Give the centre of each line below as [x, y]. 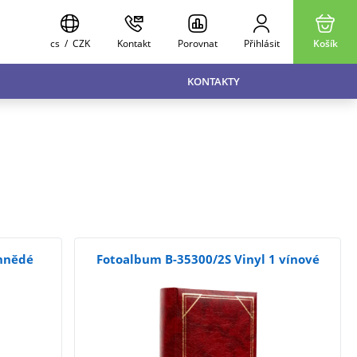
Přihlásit [261, 43]
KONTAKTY [214, 81]
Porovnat [198, 43]
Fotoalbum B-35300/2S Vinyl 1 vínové [208, 259]
